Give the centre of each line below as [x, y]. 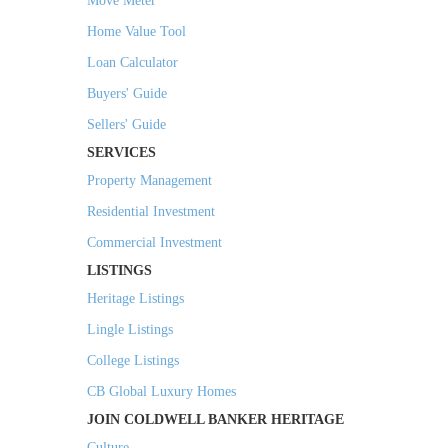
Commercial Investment [154, 243]
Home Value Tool [136, 32]
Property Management [149, 181]
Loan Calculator [132, 63]
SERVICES [121, 153]
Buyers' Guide [127, 94]
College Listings [133, 361]
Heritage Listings [135, 299]
